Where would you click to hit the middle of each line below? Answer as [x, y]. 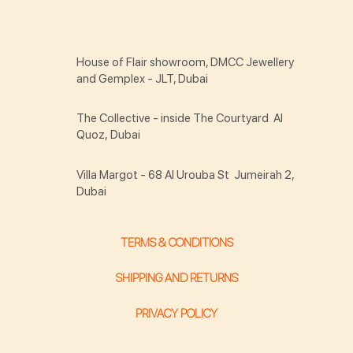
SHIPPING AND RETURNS [176, 278]
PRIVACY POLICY [176, 314]
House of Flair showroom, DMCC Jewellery [186, 62]
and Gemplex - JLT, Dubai [143, 78]
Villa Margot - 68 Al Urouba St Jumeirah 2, [186, 175]
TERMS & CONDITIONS [176, 243]
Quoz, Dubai [109, 135]
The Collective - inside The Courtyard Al [180, 119]
